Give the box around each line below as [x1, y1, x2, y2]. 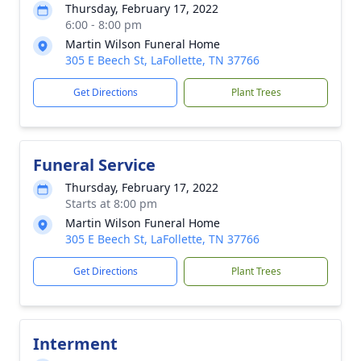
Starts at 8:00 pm [65, 196, 157, 211]
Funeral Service [33, 154, 156, 176]
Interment [33, 333, 118, 355]
